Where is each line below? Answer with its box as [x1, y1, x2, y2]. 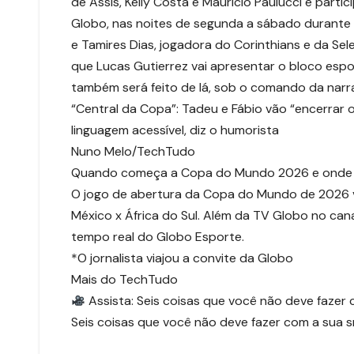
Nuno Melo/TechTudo [71, 143, 195, 160]
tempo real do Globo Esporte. [71, 228, 244, 246]
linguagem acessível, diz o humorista [71, 122, 279, 139]
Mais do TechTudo [71, 271, 178, 288]
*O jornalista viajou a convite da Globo [71, 250, 293, 267]
